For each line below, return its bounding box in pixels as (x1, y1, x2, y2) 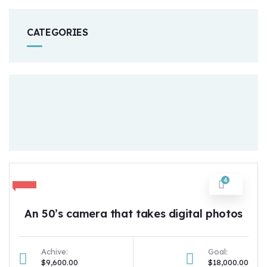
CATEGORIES (27, 26, 88, 38)
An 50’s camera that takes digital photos (24, 207, 243, 221)
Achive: (41, 247, 68, 256)
